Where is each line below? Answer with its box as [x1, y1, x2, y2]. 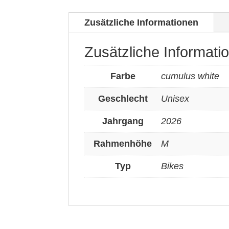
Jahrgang [102, 116, 144, 127]
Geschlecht [98, 94, 148, 104]
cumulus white [161, 71, 220, 82]
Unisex [161, 94, 190, 104]
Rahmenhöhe [94, 139, 152, 149]
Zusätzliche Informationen [84, 17, 199, 28]
